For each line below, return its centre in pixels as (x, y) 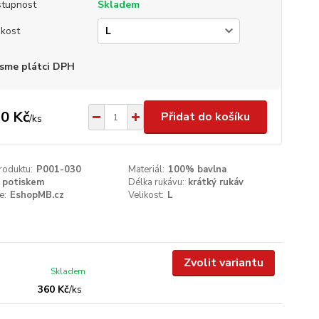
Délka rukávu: (157, 182)
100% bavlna (198, 169)
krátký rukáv (216, 182)
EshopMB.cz (37, 195)
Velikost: (146, 195)
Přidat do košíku (205, 117)
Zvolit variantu (223, 263)
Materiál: (147, 169)
